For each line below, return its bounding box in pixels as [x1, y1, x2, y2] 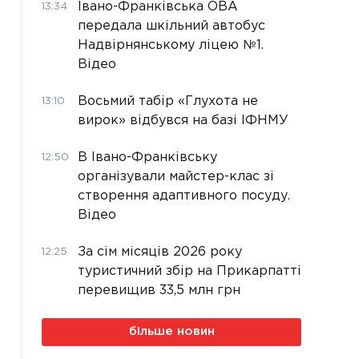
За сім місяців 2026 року [78, 245, 242, 258]
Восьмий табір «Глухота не [78, 95, 258, 107]
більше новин [128, 325, 215, 337]
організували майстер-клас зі [78, 170, 274, 183]
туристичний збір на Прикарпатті [78, 264, 301, 277]
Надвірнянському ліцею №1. [78, 38, 264, 51]
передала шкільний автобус [78, 19, 265, 32]
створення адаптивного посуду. [78, 189, 290, 202]
